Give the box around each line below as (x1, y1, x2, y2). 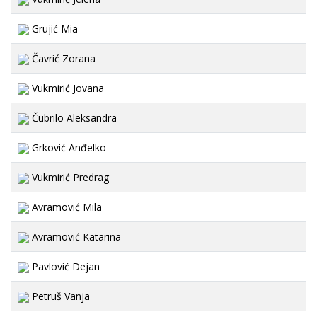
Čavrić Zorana (29, 52, 96, 65)
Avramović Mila (29, 200, 102, 214)
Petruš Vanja (29, 289, 90, 303)
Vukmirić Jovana (29, 81, 104, 95)
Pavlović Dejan (29, 260, 100, 273)
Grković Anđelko (29, 141, 106, 154)
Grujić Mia (29, 22, 78, 35)
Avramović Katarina (29, 230, 121, 243)
